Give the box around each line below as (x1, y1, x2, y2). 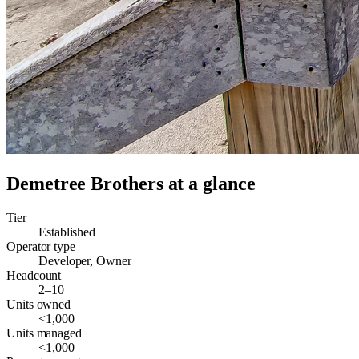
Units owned (6, 296, 71, 311)
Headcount (6, 268, 62, 282)
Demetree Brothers (6, 173, 163, 194)
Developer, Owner (38, 253, 131, 268)
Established (38, 224, 96, 239)
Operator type (6, 239, 75, 253)
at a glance (163, 173, 256, 194)
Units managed (6, 325, 82, 340)
